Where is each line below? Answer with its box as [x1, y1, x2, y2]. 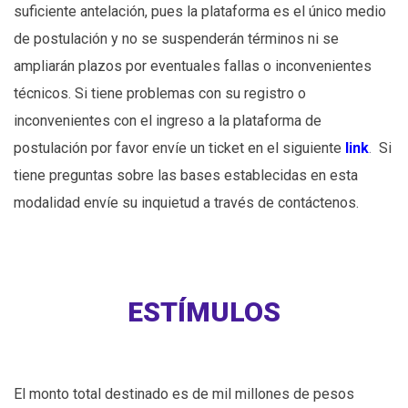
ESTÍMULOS [127, 296, 280, 329]
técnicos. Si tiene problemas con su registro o [14, 85, 306, 103]
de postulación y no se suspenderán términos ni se [14, 30, 339, 48]
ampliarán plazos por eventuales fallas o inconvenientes [14, 57, 372, 76]
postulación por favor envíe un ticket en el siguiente [14, 139, 342, 158]
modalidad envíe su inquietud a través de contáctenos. [14, 194, 359, 212]
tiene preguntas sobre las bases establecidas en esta [14, 167, 358, 185]
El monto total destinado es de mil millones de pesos [14, 385, 354, 403]
